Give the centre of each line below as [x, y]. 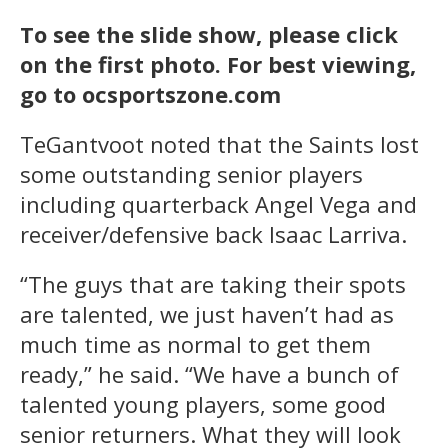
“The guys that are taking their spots [213, 283]
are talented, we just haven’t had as [207, 313]
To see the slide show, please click [209, 33]
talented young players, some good [203, 403]
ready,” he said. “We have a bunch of [209, 373]
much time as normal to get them [195, 343]
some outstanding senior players [191, 173]
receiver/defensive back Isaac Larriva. [213, 233]
